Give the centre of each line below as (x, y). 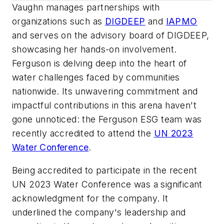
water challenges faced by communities (96, 77)
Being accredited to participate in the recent (104, 170)
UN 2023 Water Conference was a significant (107, 184)
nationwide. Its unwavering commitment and (105, 91)
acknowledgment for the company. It (90, 198)
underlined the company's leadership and (99, 212)
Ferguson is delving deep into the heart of (99, 63)
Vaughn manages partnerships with (86, 7)
